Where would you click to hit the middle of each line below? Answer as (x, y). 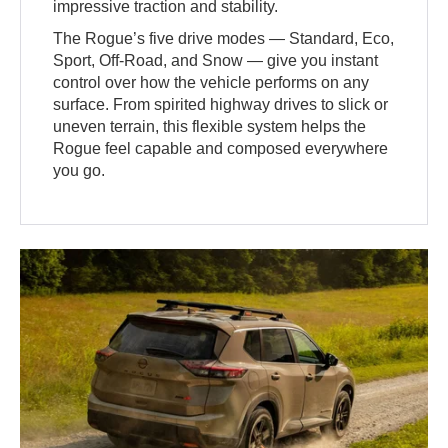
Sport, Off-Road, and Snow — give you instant (216, 60)
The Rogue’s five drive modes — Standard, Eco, (224, 38)
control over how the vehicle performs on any (211, 82)
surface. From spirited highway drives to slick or (221, 104)
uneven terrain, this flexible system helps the (210, 126)
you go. (79, 170)
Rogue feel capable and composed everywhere (221, 148)
